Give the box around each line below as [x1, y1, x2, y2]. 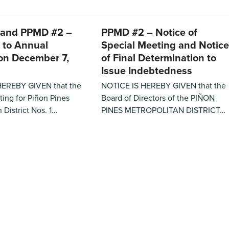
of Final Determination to [101, 50, 216, 65]
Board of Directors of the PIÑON [101, 91, 215, 103]
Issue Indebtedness [101, 62, 192, 78]
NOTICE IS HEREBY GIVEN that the [101, 79, 226, 91]
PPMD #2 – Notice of [101, 24, 197, 39]
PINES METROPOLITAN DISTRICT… [101, 104, 225, 116]
